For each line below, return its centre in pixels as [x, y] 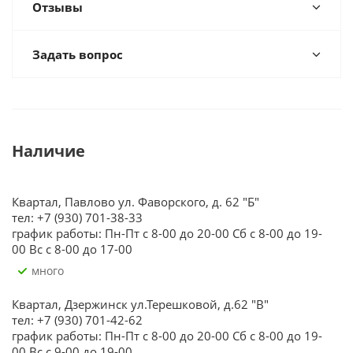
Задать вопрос [78, 54]
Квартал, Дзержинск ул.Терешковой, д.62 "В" [140, 304]
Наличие [48, 151]
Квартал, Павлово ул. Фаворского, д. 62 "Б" [136, 202]
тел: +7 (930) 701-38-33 [77, 217]
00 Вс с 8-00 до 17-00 [72, 249]
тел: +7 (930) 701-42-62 [77, 320]
